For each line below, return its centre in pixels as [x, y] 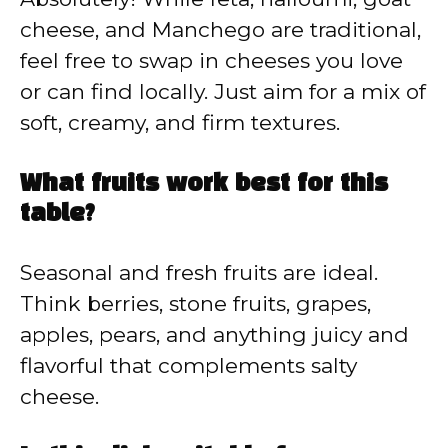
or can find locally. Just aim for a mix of [223, 92]
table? [57, 214]
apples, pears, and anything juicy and [214, 334]
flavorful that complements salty [188, 365]
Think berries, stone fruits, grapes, [195, 303]
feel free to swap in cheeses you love [211, 61]
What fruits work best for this [204, 184]
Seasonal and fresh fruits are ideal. [199, 272]
